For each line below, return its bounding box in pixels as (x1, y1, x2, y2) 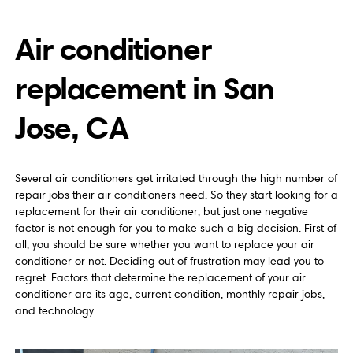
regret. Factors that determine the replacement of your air (14, 271, 306, 285)
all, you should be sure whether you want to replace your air (14, 238, 314, 252)
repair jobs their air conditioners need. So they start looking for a (14, 188, 338, 203)
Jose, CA (14, 108, 128, 147)
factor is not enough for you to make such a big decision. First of (14, 221, 336, 236)
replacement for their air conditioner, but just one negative (14, 205, 308, 219)
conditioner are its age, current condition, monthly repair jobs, (14, 288, 325, 302)
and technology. (14, 304, 96, 318)
